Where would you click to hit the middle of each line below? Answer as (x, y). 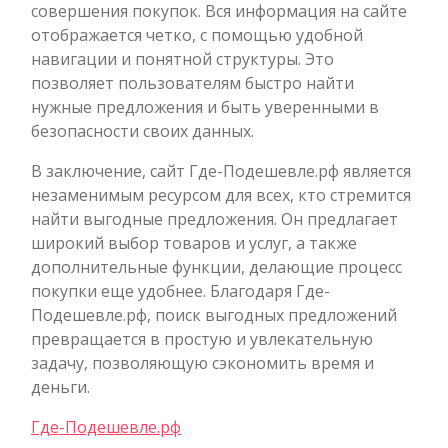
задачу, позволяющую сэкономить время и (202, 362)
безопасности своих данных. (142, 130)
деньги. (60, 386)
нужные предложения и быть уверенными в (205, 106)
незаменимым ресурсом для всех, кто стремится (221, 194)
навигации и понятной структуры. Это (182, 58)
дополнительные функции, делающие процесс (216, 266)
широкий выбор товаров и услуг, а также (194, 242)
